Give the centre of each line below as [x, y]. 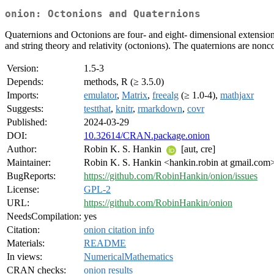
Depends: [25, 82]
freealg [165, 95]
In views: [24, 257]
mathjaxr [237, 95]
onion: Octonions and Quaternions [103, 14]
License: [23, 190]
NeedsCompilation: [44, 217]
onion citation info [119, 230]
